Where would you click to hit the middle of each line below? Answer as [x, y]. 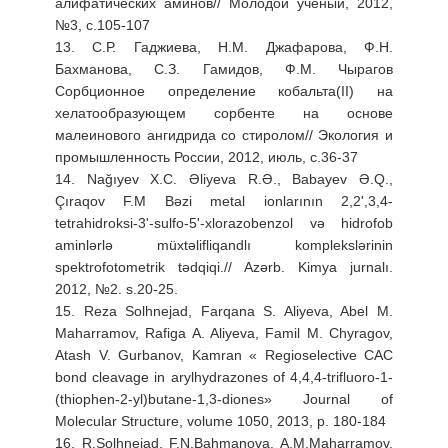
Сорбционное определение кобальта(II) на [224, 90]
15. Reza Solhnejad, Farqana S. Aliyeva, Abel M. [224, 310]
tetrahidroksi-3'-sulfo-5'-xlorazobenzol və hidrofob [224, 222]
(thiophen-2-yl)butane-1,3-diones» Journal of [224, 398]
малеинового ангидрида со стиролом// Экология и [224, 134]
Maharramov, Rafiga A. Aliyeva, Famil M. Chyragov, [224, 332]
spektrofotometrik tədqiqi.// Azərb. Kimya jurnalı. [224, 266]
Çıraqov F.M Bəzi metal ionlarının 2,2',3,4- [224, 200]
